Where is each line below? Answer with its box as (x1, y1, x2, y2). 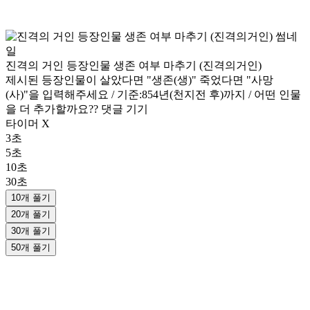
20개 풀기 (11, 209, 51, 220)
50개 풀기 (11, 242, 51, 253)
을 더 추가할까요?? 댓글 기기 (6, 103, 148, 116)
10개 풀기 (11, 192, 51, 203)
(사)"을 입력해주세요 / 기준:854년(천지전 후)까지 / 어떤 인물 (6, 89, 301, 101)
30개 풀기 (11, 226, 51, 237)
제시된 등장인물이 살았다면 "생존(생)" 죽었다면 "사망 (6, 74, 273, 86)
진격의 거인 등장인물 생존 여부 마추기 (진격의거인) (6, 60, 262, 72)
